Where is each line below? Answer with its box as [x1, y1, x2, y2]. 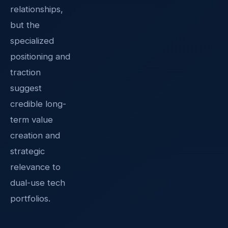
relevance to [10, 161, 61, 172]
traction [10, 67, 41, 77]
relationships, [10, 4, 63, 14]
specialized [10, 35, 54, 46]
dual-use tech [10, 177, 65, 188]
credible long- [10, 98, 66, 109]
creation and [10, 130, 60, 140]
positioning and [10, 51, 70, 62]
